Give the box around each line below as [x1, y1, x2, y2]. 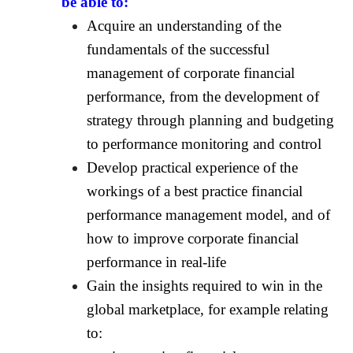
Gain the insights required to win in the [87, 277, 323, 294]
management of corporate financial [87, 64, 295, 81]
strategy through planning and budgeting [87, 111, 335, 128]
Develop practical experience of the [87, 158, 299, 176]
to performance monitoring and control [87, 135, 322, 152]
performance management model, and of [87, 206, 331, 223]
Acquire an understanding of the [87, 17, 282, 34]
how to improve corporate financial [87, 229, 299, 247]
